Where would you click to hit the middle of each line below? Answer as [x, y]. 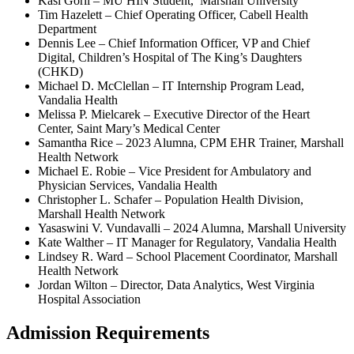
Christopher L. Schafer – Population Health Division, [171, 200]
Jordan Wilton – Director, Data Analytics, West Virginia [176, 285]
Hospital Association [89, 299]
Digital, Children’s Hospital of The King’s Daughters [170, 58]
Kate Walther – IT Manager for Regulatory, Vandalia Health [187, 243]
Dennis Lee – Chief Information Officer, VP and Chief [174, 43]
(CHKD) [60, 72]
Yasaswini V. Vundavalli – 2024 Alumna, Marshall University [192, 228]
